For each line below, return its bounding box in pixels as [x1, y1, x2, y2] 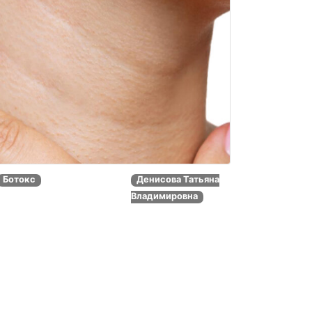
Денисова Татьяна [136, 174, 219, 185]
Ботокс [2, 174, 36, 185]
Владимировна [131, 191, 198, 202]
